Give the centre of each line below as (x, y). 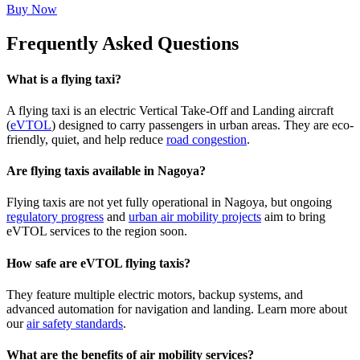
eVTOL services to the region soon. (97, 231)
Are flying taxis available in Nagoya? (106, 171)
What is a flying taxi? (64, 79)
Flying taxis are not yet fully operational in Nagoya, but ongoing (169, 202)
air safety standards (75, 323)
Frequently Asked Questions (123, 44)
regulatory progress (55, 217)
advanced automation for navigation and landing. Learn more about (177, 309)
